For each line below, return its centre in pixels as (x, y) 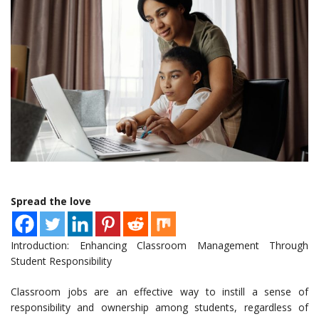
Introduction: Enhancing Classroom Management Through (159, 246)
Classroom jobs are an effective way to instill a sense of (159, 292)
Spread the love (51, 202)
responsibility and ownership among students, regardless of (159, 308)
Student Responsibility (61, 261)
